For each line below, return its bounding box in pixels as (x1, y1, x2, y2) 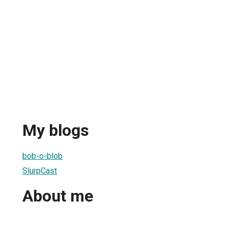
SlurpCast (22, 165, 57, 176)
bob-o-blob (22, 151, 63, 161)
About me (22, 186, 93, 206)
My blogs (22, 121, 89, 140)
